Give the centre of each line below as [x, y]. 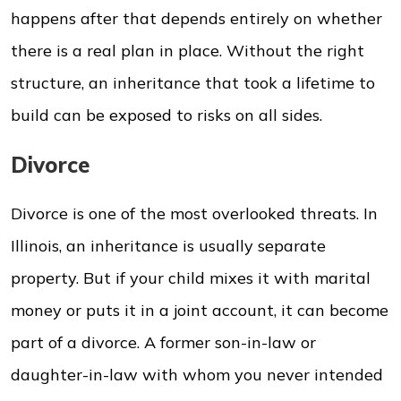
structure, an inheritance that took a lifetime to [193, 83]
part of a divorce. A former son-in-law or [163, 342]
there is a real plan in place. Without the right [188, 51]
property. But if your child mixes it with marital [191, 278]
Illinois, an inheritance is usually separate [168, 246]
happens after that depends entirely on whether [196, 18]
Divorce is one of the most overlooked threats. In [194, 213]
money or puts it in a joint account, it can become [200, 310]
